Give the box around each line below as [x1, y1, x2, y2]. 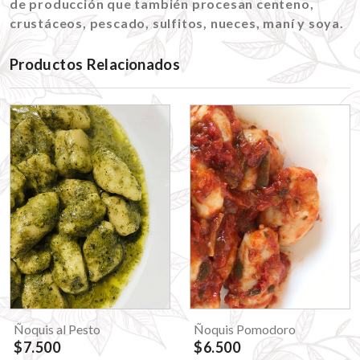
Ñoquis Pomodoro [194, 321, 296, 337]
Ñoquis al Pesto [14, 321, 100, 337]
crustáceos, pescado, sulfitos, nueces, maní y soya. [10, 14, 344, 31]
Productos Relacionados [10, 55, 181, 73]
